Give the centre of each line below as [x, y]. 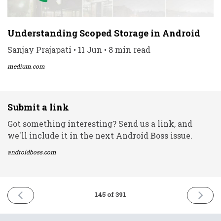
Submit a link [38, 107]
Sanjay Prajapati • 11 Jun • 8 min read [79, 49]
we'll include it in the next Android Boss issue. [100, 135]
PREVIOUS [41, 194]
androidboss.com [32, 152]
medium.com [26, 66]
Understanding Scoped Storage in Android [104, 33]
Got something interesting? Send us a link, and [100, 123]
